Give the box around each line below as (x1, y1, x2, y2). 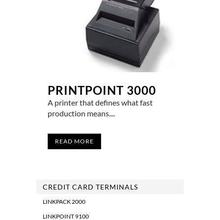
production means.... (48, 109, 115, 118)
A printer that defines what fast (48, 98, 153, 108)
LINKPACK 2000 (43, 198, 85, 206)
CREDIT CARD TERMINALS (43, 183, 138, 192)
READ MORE (55, 137, 94, 145)
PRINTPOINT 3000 (48, 83, 156, 98)
